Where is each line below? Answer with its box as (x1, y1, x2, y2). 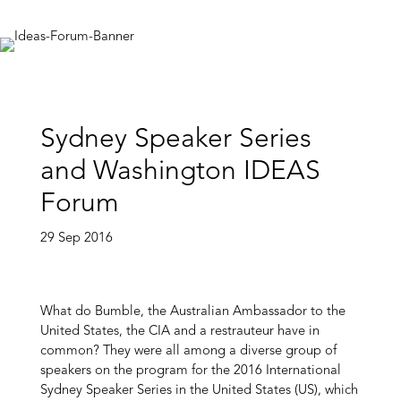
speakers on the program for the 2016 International (39, 364, 341, 378)
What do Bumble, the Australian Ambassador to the (39, 305, 346, 319)
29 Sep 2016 (39, 232, 113, 245)
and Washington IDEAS (39, 158, 320, 185)
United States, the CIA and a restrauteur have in (39, 325, 320, 338)
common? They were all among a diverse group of (39, 345, 337, 358)
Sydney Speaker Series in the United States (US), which (39, 384, 358, 397)
